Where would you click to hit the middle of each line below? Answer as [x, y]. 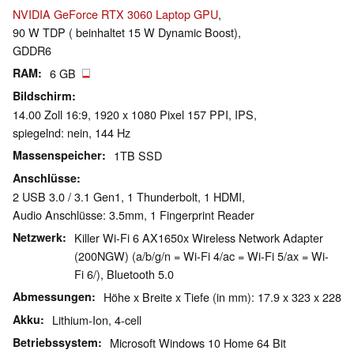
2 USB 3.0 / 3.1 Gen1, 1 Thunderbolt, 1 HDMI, [129, 197]
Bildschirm [42, 96]
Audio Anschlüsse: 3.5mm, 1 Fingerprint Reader [134, 215]
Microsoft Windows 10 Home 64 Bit [198, 343]
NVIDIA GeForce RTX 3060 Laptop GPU [115, 14]
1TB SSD [138, 156]
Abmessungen [52, 297]
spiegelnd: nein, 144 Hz [72, 133]
